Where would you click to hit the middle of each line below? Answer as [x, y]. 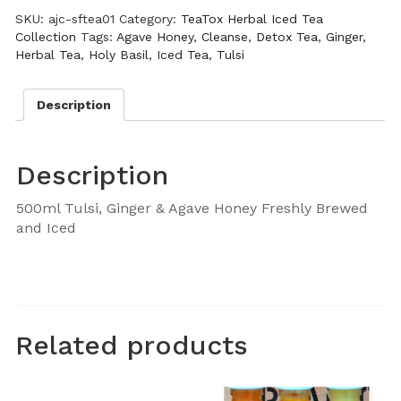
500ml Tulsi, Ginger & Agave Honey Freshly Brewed [192, 208]
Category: [150, 19]
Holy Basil [119, 55]
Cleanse [225, 37]
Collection [46, 37]
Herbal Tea [48, 55]
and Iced [47, 227]
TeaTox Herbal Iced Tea [252, 19]
